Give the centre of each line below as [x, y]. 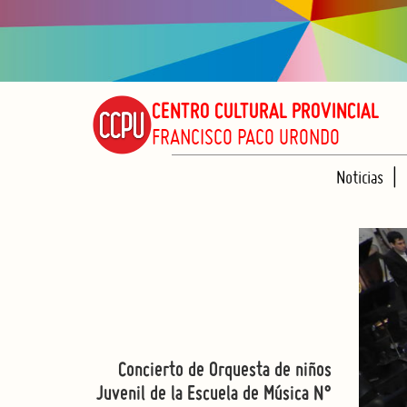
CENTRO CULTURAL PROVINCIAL [265, 113]
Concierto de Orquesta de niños [224, 371]
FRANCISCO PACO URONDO [246, 136]
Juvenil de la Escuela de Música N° [213, 394]
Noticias [359, 177]
